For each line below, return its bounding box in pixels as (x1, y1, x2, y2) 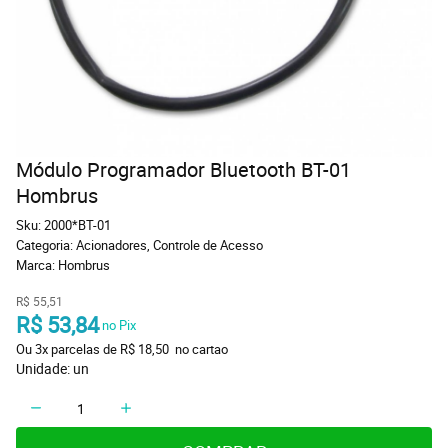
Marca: (16, 256, 58, 274)
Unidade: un (16, 359, 89, 378)
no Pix (99, 316, 136, 334)
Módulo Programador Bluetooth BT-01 (16, 156, 351, 183)
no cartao (172, 340, 228, 358)
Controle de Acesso (153, 236, 263, 254)
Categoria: (16, 236, 73, 254)
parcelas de (48, 340, 120, 358)
